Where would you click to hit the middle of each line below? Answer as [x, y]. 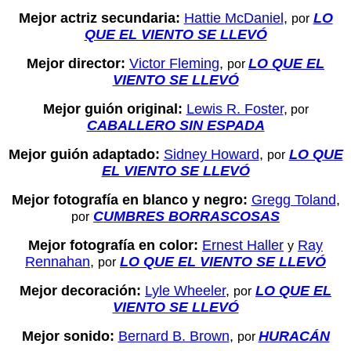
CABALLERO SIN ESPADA [175, 125]
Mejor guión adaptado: [86, 154]
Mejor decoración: [82, 290]
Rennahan [58, 261]
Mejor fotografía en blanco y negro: [131, 199]
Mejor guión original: [114, 109]
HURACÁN [294, 336]
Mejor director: [78, 63]
